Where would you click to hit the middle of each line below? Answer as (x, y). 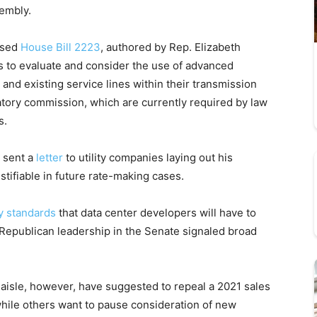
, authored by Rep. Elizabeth (171, 47)
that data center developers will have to (156, 213)
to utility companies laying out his (148, 158)
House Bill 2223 (60, 47)
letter (50, 158)
